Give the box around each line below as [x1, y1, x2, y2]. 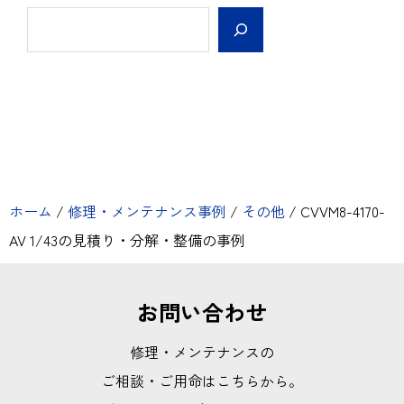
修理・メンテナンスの [130, 340, 274, 363]
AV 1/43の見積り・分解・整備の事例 [9, 228, 245, 251]
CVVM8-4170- [297, 199, 385, 222]
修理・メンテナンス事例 [68, 199, 226, 222]
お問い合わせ [137, 295, 267, 327]
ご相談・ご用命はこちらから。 [101, 369, 303, 391]
